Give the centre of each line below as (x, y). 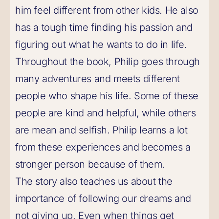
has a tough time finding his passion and (104, 27)
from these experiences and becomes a (103, 147)
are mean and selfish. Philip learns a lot (101, 130)
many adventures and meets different (98, 79)
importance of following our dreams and (103, 198)
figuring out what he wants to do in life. (101, 44)
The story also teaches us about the (94, 181)
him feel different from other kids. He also (107, 10)
